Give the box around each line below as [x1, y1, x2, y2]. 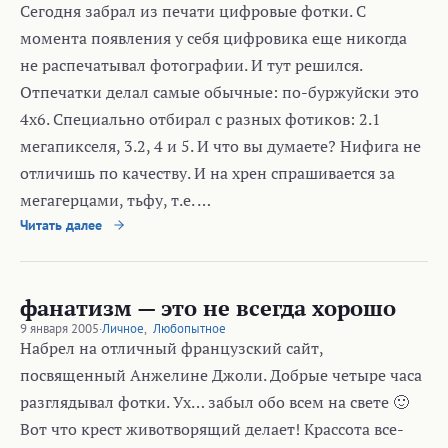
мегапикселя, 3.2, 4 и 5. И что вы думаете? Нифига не [20, 135, 421, 158]
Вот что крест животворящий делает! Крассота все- [20, 418, 404, 441]
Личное [102, 320, 144, 338]
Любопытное [153, 320, 226, 338]
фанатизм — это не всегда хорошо [20, 293, 396, 323]
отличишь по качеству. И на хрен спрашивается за [20, 162, 395, 185]
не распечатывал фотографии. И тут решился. [20, 54, 362, 77]
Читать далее [20, 216, 106, 235]
